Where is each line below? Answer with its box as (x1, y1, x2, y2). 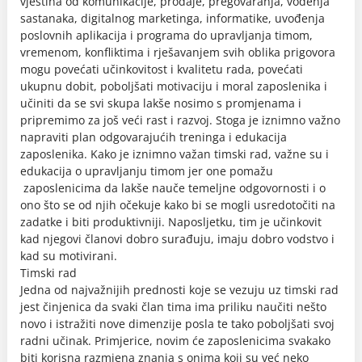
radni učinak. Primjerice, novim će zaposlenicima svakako (20, 333, 330, 348)
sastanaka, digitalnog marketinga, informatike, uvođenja (20, 11, 325, 26)
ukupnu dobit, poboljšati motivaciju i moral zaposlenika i (20, 78, 327, 94)
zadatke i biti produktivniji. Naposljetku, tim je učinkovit (20, 214, 322, 229)
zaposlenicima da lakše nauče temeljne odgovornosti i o (20, 180, 326, 196)
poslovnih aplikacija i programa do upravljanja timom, (20, 27, 313, 43)
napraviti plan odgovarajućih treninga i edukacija (20, 129, 287, 145)
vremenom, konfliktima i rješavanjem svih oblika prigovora (20, 44, 335, 60)
